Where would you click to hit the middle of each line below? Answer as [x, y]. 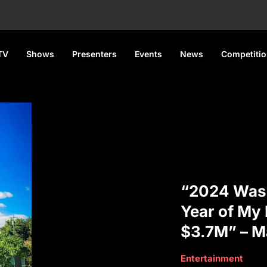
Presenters [94, 54]
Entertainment [212, 258]
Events [148, 54]
